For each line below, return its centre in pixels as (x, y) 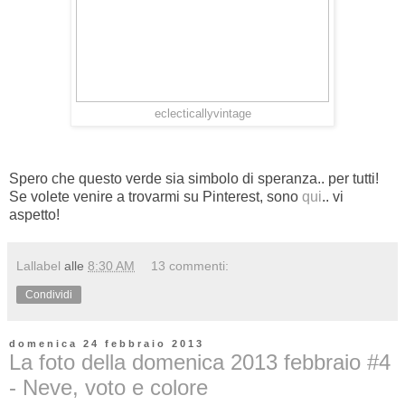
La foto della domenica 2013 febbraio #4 (200, 362)
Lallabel (38, 265)
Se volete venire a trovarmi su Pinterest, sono (155, 196)
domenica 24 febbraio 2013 (107, 344)
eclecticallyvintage (202, 113)
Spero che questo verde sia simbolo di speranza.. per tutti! (194, 178)
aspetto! (34, 214)
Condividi (49, 294)
